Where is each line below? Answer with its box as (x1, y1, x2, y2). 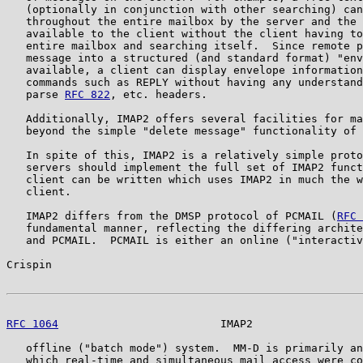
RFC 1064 (6, 317, 58, 330)
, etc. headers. (110, 88, 207, 100)
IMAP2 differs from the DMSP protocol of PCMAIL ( (6, 209, 337, 222)
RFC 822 (65, 88, 110, 100)
